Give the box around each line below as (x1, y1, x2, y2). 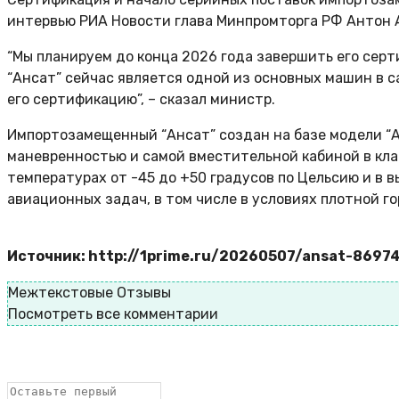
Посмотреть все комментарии (8, 305, 218, 323)
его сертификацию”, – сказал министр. (7, 91, 275, 109)
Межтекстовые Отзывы (8, 284, 171, 302)
